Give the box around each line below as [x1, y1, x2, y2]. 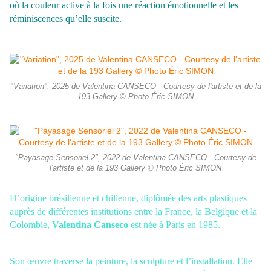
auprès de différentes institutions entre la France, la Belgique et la [10, 206, 257, 217]
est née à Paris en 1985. [131, 220, 223, 230]
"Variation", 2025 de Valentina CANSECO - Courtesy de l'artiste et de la [10, 82, 261, 91]
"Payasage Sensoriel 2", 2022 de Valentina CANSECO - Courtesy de [15, 154, 256, 163]
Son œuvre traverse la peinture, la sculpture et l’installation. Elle [10, 256, 252, 267]
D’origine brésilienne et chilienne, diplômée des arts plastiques [10, 193, 247, 204]
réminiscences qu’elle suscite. [10, 13, 122, 24]
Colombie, [10, 220, 52, 230]
